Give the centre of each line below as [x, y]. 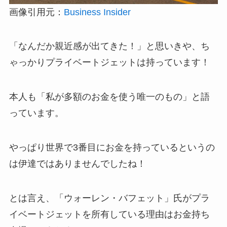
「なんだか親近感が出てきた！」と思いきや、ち [109, 46]
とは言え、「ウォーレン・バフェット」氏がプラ [109, 198]
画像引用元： [36, 12]
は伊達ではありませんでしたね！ [77, 164]
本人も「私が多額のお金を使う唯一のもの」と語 [109, 97]
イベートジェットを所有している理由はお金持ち [109, 214]
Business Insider [97, 12]
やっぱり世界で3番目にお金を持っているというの [112, 148]
